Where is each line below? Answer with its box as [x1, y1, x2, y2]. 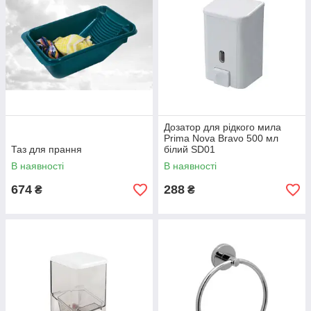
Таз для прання [11, 144, 82, 155]
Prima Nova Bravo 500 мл [164, 133, 278, 144]
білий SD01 [164, 144, 215, 155]
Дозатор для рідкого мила [164, 121, 281, 133]
